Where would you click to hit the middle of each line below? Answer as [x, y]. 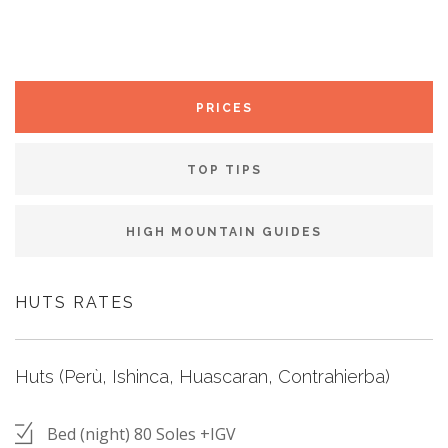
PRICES [224, 108]
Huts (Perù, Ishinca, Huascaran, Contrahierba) [202, 377]
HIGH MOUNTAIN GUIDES [224, 232]
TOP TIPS [224, 170]
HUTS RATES [75, 303]
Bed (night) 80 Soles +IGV [141, 434]
